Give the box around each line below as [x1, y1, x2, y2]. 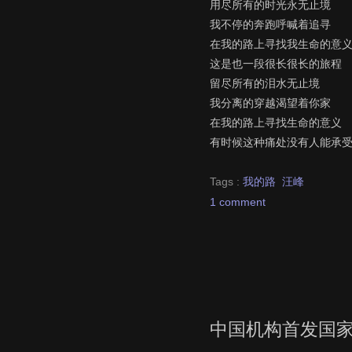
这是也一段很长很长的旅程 [210, 57, 342, 70]
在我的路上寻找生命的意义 [210, 115, 342, 129]
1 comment [210, 195, 266, 208]
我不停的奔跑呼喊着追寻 [210, 17, 331, 31]
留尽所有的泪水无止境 [210, 76, 320, 90]
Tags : [210, 174, 243, 188]
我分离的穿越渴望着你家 [210, 96, 331, 109]
